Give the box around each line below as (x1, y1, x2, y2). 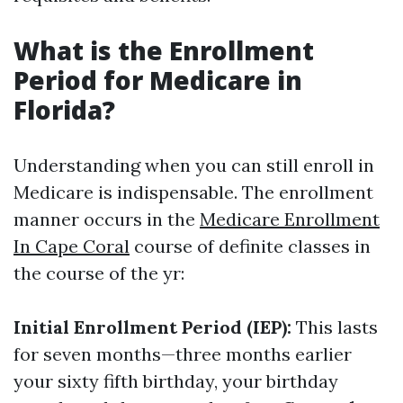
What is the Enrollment (13, 33, 314, 67)
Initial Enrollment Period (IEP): (13, 316, 291, 338)
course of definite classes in (130, 235, 371, 257)
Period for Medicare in (13, 63, 302, 97)
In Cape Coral (13, 235, 130, 257)
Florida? (13, 93, 115, 127)
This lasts (291, 316, 378, 338)
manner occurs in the (13, 208, 200, 230)
